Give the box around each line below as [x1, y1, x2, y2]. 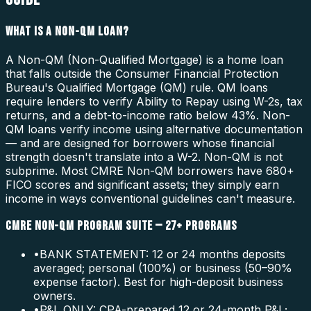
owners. [33, 289, 76, 303]
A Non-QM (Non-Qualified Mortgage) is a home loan [6, 52, 283, 67]
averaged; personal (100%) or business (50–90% [33, 261, 292, 276]
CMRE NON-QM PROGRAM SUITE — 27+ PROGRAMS [6, 218, 237, 235]
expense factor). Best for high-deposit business [33, 275, 283, 289]
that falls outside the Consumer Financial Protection [6, 66, 278, 81]
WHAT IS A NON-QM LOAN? [6, 23, 129, 40]
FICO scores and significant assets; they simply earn [6, 177, 279, 192]
